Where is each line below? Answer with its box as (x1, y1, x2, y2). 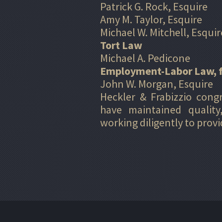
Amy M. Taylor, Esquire (100, 12, 202, 26)
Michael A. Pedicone (100, 51, 190, 65)
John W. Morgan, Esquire (100, 76, 213, 91)
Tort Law (100, 38, 142, 52)
